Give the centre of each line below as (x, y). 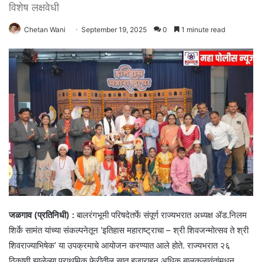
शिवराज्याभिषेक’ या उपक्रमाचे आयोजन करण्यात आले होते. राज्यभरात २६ (120, 245)
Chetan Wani (45, 30)
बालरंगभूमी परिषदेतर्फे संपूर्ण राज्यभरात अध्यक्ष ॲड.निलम (161, 215)
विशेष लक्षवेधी (34, 8)
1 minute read (202, 30)
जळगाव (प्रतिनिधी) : (42, 215)
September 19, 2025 (114, 30)
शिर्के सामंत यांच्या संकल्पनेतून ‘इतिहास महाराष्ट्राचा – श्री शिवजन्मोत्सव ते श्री (129, 230)
